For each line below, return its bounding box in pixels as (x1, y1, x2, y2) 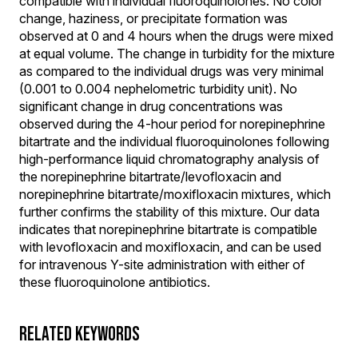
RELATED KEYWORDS (19, 323, 140, 344)
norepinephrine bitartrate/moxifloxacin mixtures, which (19, 186, 331, 202)
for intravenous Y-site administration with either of (19, 257, 305, 272)
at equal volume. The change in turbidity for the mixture (19, 46, 335, 62)
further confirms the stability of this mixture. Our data (19, 204, 320, 220)
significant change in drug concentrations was (19, 98, 283, 114)
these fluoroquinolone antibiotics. (19, 274, 210, 290)
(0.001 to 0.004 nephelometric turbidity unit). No (19, 81, 297, 97)
